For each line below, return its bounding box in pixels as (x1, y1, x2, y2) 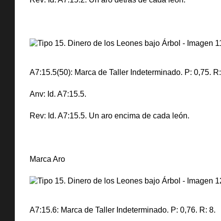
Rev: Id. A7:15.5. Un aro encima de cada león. (30, 111, 189, 120)
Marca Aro (30, 155, 65, 163)
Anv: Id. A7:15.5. (30, 90, 86, 98)
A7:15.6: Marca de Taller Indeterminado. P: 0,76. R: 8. (30, 206, 216, 214)
